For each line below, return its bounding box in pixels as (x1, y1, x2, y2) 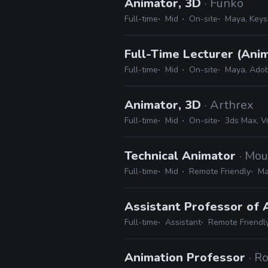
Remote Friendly (189, 166, 251, 177)
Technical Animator (124, 148, 239, 164)
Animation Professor (124, 249, 249, 266)
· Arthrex (205, 97, 254, 113)
